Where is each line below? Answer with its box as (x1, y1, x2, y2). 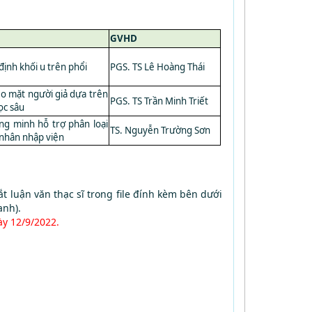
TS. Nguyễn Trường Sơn (109, 124, 210, 136)
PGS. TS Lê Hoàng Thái (109, 61, 205, 73)
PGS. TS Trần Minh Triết (109, 95, 208, 107)
